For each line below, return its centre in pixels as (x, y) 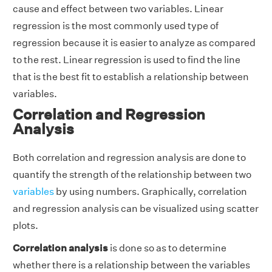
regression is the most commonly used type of (116, 26)
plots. (25, 226)
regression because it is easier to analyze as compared (134, 43)
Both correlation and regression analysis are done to (129, 158)
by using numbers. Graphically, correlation (151, 192)
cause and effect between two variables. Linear (118, 9)
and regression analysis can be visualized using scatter (136, 209)
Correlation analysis (60, 248)
